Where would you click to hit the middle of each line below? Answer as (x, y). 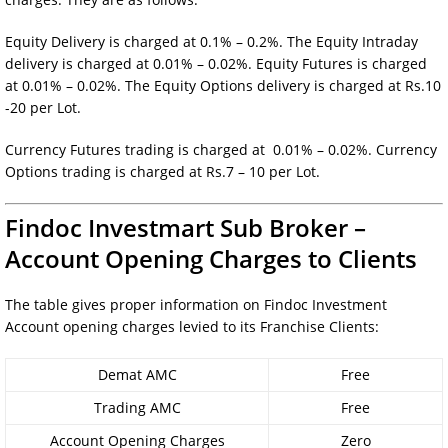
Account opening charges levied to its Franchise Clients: (192, 326)
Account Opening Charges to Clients (211, 258)
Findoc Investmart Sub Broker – (185, 227)
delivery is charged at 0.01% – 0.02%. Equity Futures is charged (216, 63)
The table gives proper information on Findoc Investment (196, 304)
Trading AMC (137, 407)
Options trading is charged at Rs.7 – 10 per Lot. (162, 171)
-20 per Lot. (43, 107)
